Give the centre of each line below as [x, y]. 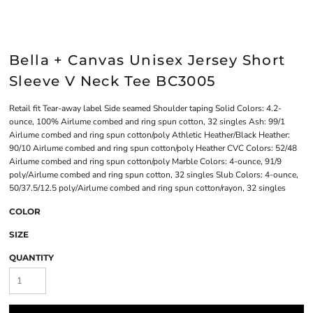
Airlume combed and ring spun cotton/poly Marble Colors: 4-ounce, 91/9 [145, 161]
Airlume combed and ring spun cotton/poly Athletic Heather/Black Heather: [150, 135]
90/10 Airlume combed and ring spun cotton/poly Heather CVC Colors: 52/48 [153, 148]
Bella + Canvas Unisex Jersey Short [147, 60]
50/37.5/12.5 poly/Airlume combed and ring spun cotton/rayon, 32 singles [147, 188]
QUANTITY [31, 257]
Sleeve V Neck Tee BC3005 [112, 81]
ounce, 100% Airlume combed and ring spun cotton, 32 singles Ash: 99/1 [147, 122]
